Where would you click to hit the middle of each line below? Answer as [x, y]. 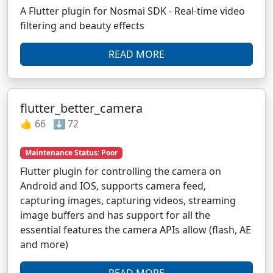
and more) [44, 245]
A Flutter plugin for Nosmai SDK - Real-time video [133, 11]
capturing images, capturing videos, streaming [128, 201]
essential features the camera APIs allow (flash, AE [136, 230]
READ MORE [136, 55]
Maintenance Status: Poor [71, 153]
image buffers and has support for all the [115, 215]
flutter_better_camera [81, 108]
